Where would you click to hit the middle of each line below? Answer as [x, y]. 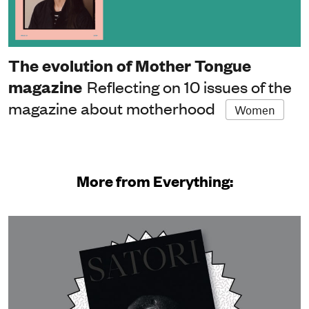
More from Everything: [154, 180]
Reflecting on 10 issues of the [189, 87]
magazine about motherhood [112, 108]
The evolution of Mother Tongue [130, 66]
